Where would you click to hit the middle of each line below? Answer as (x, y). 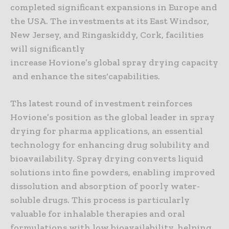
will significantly (48, 49)
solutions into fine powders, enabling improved (113, 173)
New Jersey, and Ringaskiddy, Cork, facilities (107, 35)
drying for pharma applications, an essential (107, 131)
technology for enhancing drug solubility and (110, 145)
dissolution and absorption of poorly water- (105, 186)
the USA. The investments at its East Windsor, (110, 21)
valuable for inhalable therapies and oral (98, 214)
